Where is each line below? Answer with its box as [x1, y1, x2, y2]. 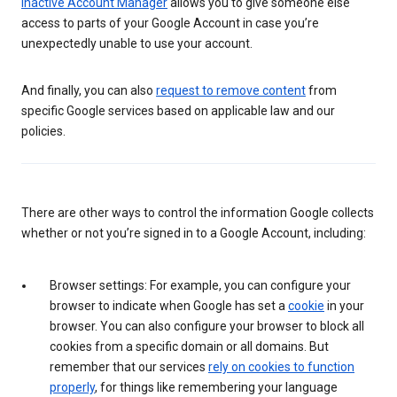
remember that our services [50, 359, 208, 374]
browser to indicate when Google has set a [50, 298, 288, 313]
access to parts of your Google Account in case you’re [21, 15, 319, 30]
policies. [21, 123, 66, 138]
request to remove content [156, 82, 306, 97]
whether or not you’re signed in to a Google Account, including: [21, 225, 366, 240]
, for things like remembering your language [95, 379, 338, 394]
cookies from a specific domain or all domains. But [50, 339, 329, 354]
